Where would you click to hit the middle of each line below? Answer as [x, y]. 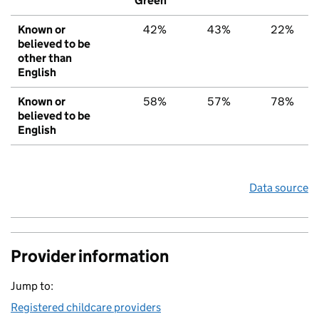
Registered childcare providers [86, 308]
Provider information [90, 256]
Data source [279, 188]
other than [45, 58]
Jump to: [32, 286]
